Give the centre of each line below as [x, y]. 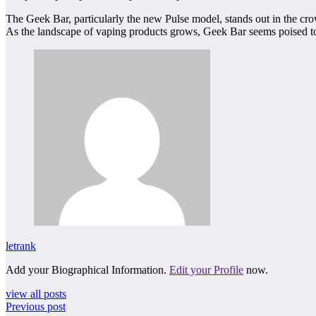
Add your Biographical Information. [87, 270]
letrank [21, 246]
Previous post [36, 307]
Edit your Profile [206, 270]
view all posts [36, 294]
